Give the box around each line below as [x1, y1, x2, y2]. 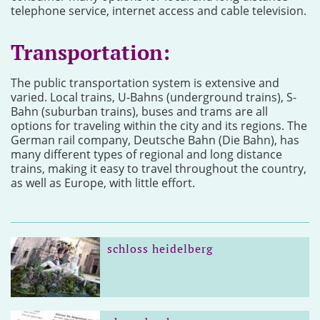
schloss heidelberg [107, 241, 214, 256]
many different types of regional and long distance [11, 146, 282, 162]
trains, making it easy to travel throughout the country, [11, 161, 306, 176]
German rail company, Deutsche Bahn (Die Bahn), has [11, 132, 299, 148]
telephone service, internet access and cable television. [11, 3, 306, 19]
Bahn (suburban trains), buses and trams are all [11, 104, 268, 119]
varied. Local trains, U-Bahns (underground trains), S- [11, 89, 296, 105]
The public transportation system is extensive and [11, 75, 279, 91]
